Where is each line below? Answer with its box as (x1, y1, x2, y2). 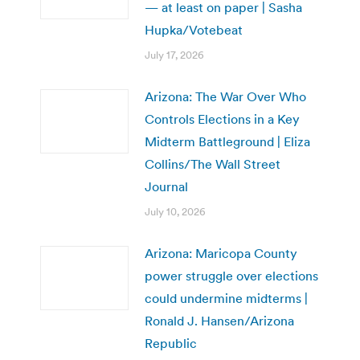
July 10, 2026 (145, 204, 206, 219)
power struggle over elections (145, 267, 318, 284)
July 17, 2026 (145, 47, 204, 62)
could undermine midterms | (145, 289, 308, 306)
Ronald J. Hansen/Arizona (145, 312, 294, 329)
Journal (145, 178, 188, 194)
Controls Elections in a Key (145, 110, 300, 127)
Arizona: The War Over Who (145, 88, 306, 104)
